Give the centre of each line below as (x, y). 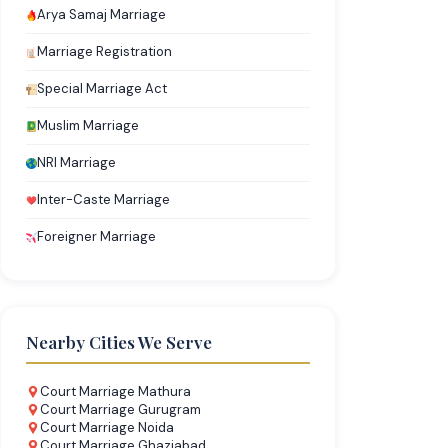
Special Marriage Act (102, 88)
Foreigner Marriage (96, 236)
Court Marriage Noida (107, 427)
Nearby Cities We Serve (119, 342)
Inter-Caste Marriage (103, 199)
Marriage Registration (104, 51)
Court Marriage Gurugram (120, 409)
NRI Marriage (76, 162)
